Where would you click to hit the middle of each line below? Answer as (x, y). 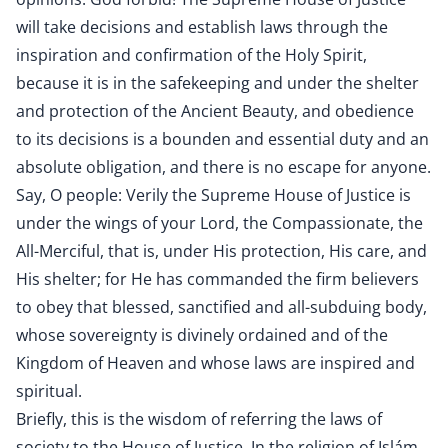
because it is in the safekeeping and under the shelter (217, 83)
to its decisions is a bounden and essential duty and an (222, 139)
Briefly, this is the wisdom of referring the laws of (199, 419)
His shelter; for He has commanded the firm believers (217, 279)
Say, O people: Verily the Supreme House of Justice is (213, 195)
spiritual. (49, 391)
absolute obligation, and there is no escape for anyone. (223, 167)
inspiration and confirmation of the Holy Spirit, (191, 55)
